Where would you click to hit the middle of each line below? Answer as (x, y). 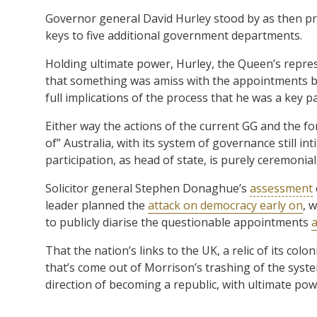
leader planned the (97, 205)
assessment (281, 188)
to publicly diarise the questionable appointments (178, 222)
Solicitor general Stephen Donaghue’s (148, 188)
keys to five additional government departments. (174, 35)
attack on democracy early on (225, 205)
